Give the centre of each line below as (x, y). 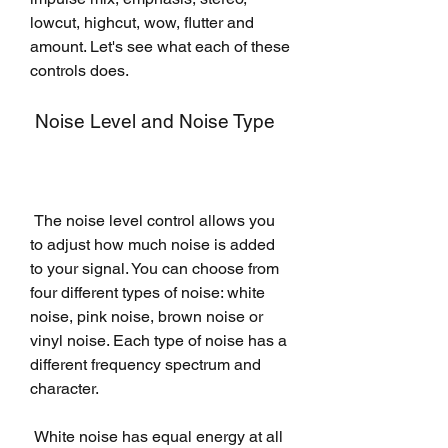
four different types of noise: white (147, 292)
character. (64, 388)
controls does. (79, 70)
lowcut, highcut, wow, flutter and (142, 22)
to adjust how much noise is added (152, 244)
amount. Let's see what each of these (160, 46)
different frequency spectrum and (145, 364)
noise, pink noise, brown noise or (146, 316)
